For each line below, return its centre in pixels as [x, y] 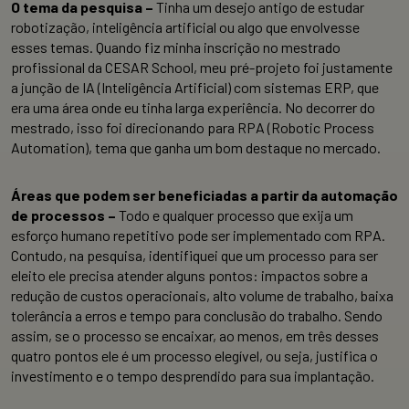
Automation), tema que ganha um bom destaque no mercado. [196, 147]
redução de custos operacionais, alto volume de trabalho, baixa [202, 295]
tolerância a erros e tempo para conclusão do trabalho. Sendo [197, 315]
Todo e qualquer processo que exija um [236, 215]
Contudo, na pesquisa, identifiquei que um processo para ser [194, 255]
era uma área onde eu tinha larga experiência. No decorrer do [193, 107]
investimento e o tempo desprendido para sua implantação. [193, 375]
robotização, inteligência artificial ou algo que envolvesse [185, 26]
